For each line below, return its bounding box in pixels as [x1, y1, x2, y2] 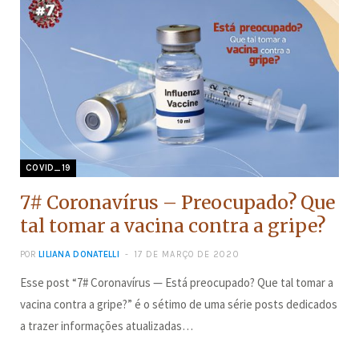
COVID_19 [26, 162, 71, 173]
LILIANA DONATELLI [38, 248, 119, 260]
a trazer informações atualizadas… [20, 317, 193, 333]
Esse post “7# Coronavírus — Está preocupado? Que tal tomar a [20, 274, 333, 290]
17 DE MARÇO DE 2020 [133, 248, 240, 260]
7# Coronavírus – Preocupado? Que [20, 190, 335, 214]
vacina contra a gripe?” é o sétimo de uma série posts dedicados [20, 296, 337, 312]
